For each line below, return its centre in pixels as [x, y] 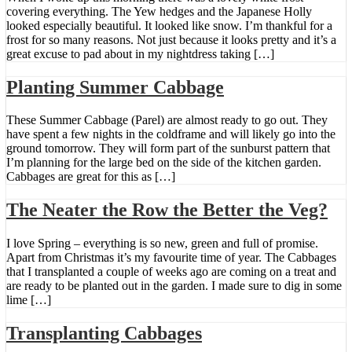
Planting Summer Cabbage [115, 87]
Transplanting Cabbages [104, 334]
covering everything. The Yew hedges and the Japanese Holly [159, 11]
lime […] [29, 300]
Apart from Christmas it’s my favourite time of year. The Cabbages [171, 258]
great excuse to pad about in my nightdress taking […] [140, 53]
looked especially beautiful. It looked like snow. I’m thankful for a [169, 25]
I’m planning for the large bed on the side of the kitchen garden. [164, 163]
